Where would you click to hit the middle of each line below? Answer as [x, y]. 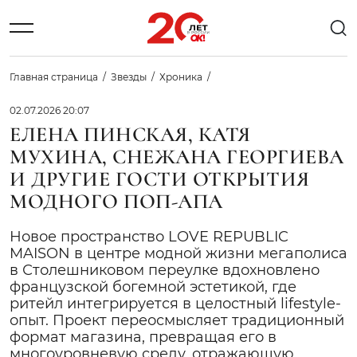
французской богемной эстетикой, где [153, 287]
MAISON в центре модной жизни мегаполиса [178, 253]
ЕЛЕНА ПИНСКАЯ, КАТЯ [130, 134]
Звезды [129, 77]
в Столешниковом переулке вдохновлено [165, 270]
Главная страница [54, 77]
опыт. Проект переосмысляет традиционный [177, 320]
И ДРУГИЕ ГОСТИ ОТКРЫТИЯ [160, 179]
